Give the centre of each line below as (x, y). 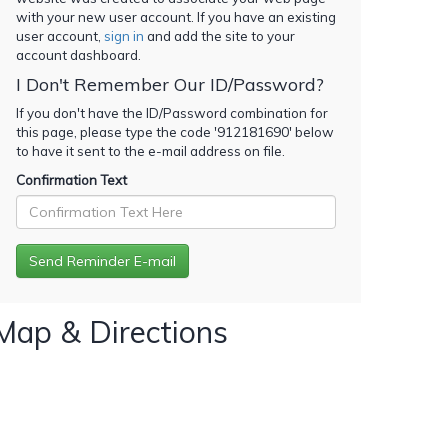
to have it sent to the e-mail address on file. (150, 150)
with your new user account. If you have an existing (176, 16)
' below (311, 131)
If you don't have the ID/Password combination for (172, 112)
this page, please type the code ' (116, 131)
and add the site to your (219, 35)
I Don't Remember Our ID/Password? (170, 84)
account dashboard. (78, 54)
